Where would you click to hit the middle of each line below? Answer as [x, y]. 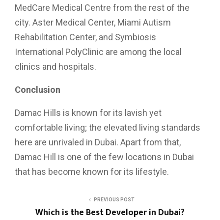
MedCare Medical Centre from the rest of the [102, 8]
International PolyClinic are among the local [98, 52]
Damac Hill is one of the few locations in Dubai [104, 157]
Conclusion [38, 90]
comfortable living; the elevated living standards [108, 127]
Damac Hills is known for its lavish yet [88, 113]
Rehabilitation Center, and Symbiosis [85, 37]
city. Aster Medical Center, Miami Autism [93, 22]
